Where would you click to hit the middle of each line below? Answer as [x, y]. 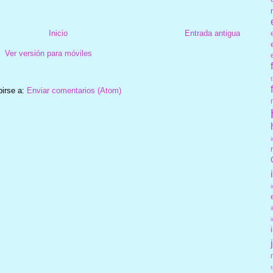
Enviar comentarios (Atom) [74, 91]
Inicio [58, 34]
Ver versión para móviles [48, 54]
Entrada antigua [212, 34]
